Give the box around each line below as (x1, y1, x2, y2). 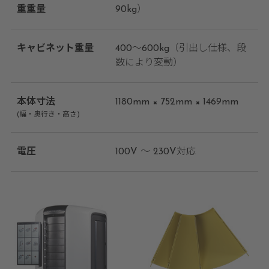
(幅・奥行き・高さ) (16, 110, 80, 118)
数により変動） (115, 58, 183, 68)
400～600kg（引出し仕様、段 (115, 43, 246, 53)
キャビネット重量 (16, 43, 94, 53)
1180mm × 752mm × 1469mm (115, 97, 238, 107)
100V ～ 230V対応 (115, 147, 196, 157)
